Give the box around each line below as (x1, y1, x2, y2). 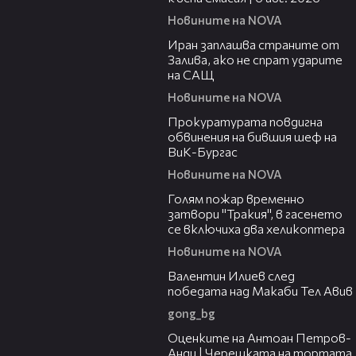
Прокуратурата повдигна (168, 114, 323, 130)
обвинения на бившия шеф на (168, 129, 337, 145)
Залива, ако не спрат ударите (168, 52, 342, 68)
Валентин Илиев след (168, 268, 295, 284)
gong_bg (168, 306, 215, 321)
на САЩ (168, 67, 214, 83)
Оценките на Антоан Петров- (168, 330, 351, 346)
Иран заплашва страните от (168, 37, 339, 52)
